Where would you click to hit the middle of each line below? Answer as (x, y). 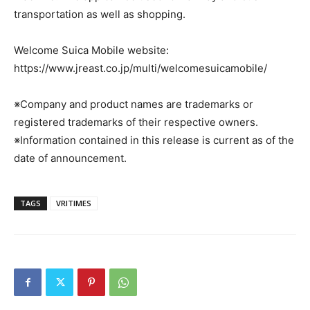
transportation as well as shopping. (100, 14)
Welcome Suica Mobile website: (91, 50)
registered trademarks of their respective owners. (136, 122)
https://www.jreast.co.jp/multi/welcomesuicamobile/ (140, 68)
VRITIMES (74, 203)
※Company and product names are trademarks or (134, 104)
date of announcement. (70, 158)
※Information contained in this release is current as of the (154, 140)
